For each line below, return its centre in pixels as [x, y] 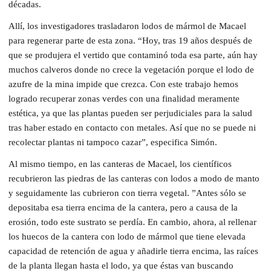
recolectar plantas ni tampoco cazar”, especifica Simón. [113, 142]
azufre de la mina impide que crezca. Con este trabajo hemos [123, 84]
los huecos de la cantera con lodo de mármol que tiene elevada [127, 236]
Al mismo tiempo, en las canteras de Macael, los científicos [120, 164]
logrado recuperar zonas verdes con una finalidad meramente [124, 98]
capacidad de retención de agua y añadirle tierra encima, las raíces [133, 251]
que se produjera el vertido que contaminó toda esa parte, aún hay [133, 55]
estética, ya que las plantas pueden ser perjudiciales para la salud [130, 113]
